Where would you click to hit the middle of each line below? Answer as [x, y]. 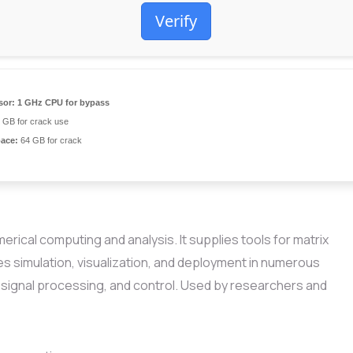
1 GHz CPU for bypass [62, 102]
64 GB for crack [50, 140]
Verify [176, 21]
